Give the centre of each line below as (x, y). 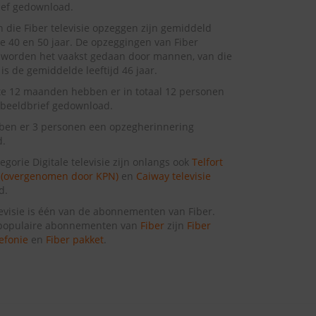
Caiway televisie (173, 176)
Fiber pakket (74, 240)
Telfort (207, 162)
